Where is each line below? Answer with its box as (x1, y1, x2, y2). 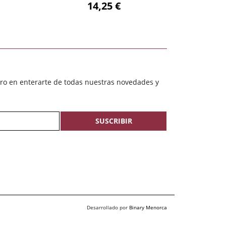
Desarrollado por (87, 204, 129, 211)
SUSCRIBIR (95, 116, 132, 126)
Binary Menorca (129, 204, 167, 211)
